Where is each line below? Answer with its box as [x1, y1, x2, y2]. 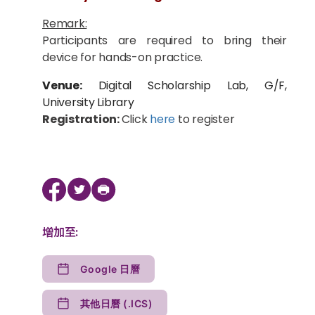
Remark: [42, 15, 87, 32]
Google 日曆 [80, 263, 141, 275]
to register [175, 111, 235, 127]
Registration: [42, 111, 122, 127]
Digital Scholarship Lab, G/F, [82, 77, 287, 94]
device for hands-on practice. [42, 49, 203, 65]
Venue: [42, 77, 82, 94]
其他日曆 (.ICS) [123, 297, 153, 309]
